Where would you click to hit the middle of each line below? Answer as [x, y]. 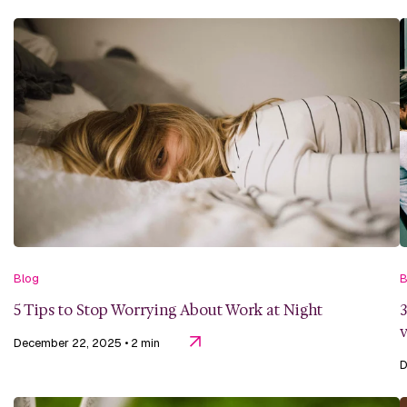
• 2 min [144, 343]
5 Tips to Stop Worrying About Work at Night [168, 311]
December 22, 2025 [69, 343]
